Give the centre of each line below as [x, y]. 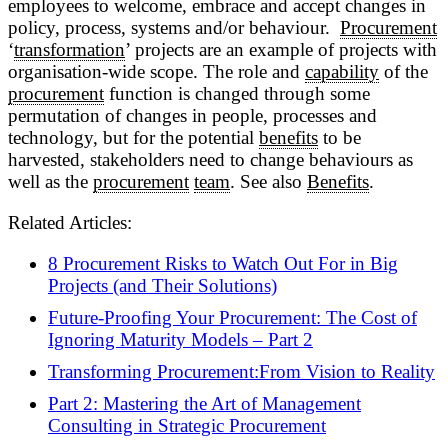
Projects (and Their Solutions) [162, 286]
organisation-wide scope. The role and [156, 71]
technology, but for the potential [133, 137]
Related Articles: [70, 222]
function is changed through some [237, 93]
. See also [268, 181]
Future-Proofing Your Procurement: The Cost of [232, 318]
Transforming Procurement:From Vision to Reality [241, 372]
